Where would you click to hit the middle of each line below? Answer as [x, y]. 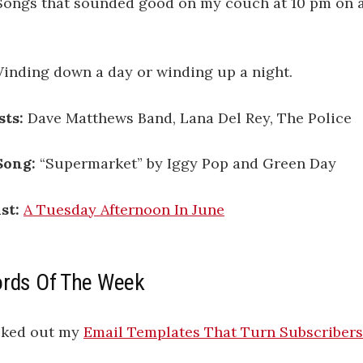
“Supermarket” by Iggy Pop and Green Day [186, 164]
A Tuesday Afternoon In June [124, 210]
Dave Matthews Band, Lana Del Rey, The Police [190, 117]
